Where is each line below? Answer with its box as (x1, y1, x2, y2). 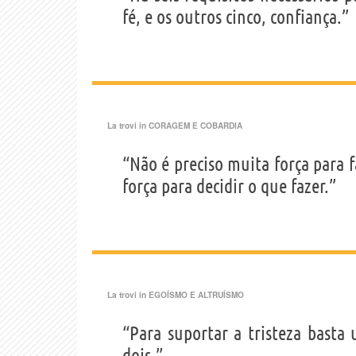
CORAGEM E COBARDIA (149, 120, 242, 131)
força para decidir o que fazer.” (122, 176, 336, 197)
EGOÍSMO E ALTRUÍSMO (149, 289, 244, 300)
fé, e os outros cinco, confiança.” (122, 6, 349, 28)
